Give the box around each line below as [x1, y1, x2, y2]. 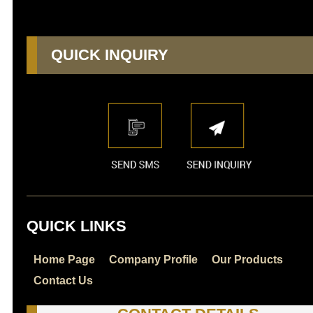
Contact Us [33, 274, 93, 286]
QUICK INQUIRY [50, 45, 168, 64]
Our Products [211, 253, 283, 265]
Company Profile [108, 253, 198, 265]
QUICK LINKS [26, 217, 126, 235]
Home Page [33, 253, 95, 265]
